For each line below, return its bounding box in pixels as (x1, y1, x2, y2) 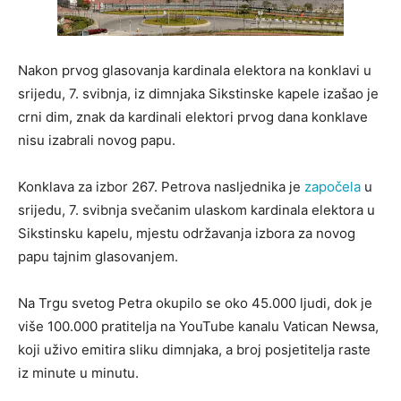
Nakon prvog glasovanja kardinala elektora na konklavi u (18, 62, 371, 80)
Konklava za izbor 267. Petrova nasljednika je (18, 178, 304, 196)
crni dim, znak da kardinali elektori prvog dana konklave (18, 108, 368, 126)
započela (304, 178, 361, 196)
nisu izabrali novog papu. (18, 132, 175, 149)
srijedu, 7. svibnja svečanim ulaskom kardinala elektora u (18, 201, 375, 219)
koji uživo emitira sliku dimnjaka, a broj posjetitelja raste (18, 341, 371, 359)
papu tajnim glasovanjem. (18, 248, 178, 266)
